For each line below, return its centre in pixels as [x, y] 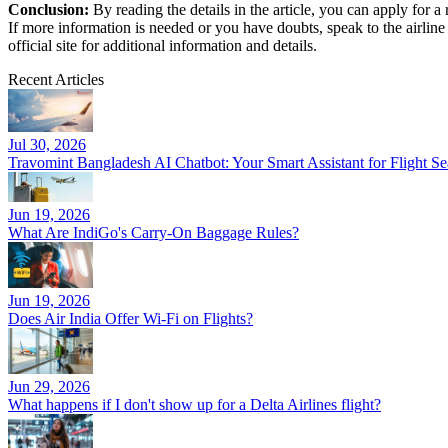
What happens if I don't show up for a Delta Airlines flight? [194, 404]
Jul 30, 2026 [47, 144]
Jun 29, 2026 [49, 386]
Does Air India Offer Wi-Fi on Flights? [130, 318]
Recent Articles [56, 80]
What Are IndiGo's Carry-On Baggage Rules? [153, 232]
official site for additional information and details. [164, 46]
